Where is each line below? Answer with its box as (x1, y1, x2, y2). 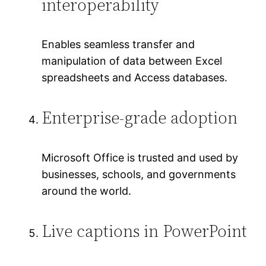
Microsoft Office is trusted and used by (42, 151, 239, 164)
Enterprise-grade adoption (42, 106, 238, 129)
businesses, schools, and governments (42, 167, 236, 180)
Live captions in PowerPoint (42, 219, 248, 242)
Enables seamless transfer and (42, 38, 195, 51)
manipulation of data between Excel (42, 55, 223, 68)
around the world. (42, 184, 132, 197)
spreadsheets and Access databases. (42, 71, 228, 84)
